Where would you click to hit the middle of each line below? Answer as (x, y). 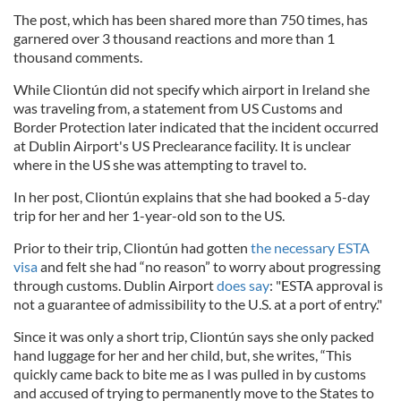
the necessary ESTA (309, 247)
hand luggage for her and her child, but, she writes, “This (183, 354)
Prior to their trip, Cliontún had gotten (131, 247)
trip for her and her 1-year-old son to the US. (149, 215)
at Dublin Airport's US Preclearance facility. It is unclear (182, 145)
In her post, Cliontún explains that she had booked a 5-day (192, 196)
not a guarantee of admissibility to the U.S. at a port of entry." (198, 303)
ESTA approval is (332, 285)
